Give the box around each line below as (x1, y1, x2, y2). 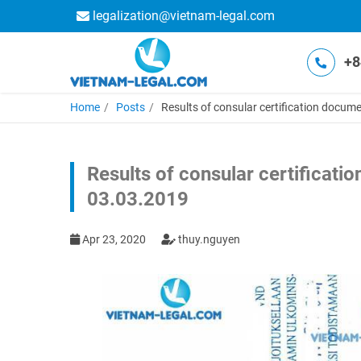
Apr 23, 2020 (80, 233, 148, 247)
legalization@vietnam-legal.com (93, 8, 275, 23)
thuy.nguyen (176, 233, 240, 247)
